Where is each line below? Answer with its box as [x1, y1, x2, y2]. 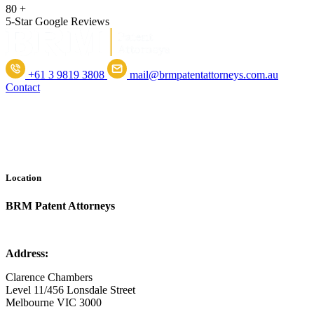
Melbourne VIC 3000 [6, 296, 102, 308]
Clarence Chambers [6, 271, 93, 283]
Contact [6, 81, 40, 94]
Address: [6, 247, 48, 259]
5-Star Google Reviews [6, 15, 109, 28]
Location [6, 172, 41, 184]
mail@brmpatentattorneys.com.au [130, 69, 278, 81]
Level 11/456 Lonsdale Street [6, 283, 135, 296]
